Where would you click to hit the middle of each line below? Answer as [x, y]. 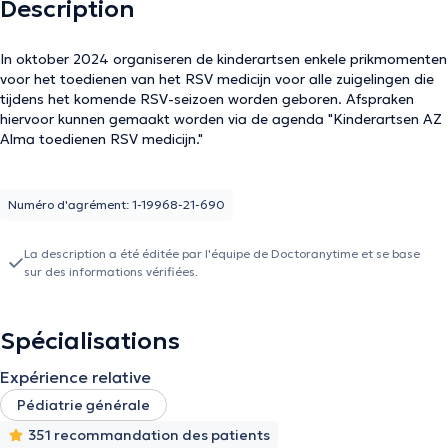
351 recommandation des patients [149, 435]
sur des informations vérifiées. [111, 271]
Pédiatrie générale [83, 405]
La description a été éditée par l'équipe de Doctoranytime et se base [222, 253]
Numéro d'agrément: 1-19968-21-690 [116, 204]
